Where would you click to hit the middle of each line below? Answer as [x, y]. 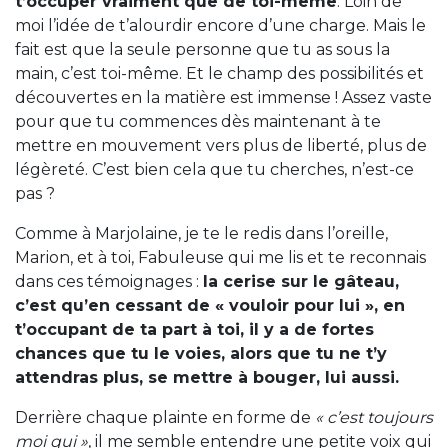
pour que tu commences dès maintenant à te [198, 121]
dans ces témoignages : [109, 281]
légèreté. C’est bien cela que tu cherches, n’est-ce [214, 169]
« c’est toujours [374, 417]
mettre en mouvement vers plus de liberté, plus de [221, 145]
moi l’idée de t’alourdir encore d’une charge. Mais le [220, 25]
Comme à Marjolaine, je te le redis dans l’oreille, [201, 233]
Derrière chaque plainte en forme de [165, 417]
